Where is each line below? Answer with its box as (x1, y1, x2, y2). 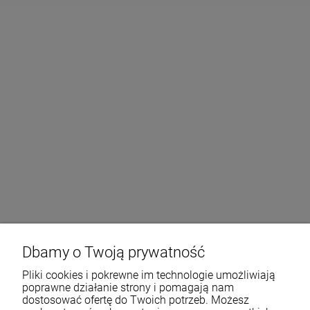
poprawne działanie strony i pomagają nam (22, 281, 234, 294)
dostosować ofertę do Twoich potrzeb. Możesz (22, 293, 249, 307)
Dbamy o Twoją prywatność (22, 243, 205, 261)
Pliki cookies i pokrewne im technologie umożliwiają (22, 268, 275, 282)
